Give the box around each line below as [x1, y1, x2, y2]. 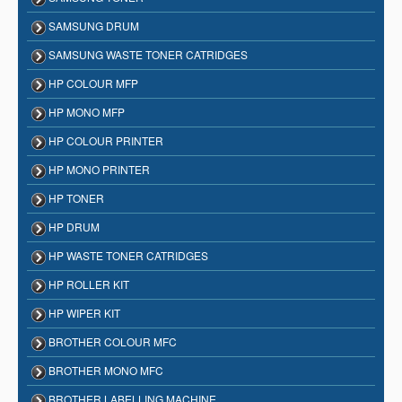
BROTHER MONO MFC [46, 362, 163, 378]
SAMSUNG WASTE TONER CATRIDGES [46, 46, 248, 62]
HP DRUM [46, 218, 100, 234]
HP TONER [46, 189, 104, 205]
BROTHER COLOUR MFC [46, 333, 177, 349]
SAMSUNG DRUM [46, 17, 139, 33]
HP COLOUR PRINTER [46, 132, 163, 148]
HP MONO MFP [46, 103, 125, 119]
